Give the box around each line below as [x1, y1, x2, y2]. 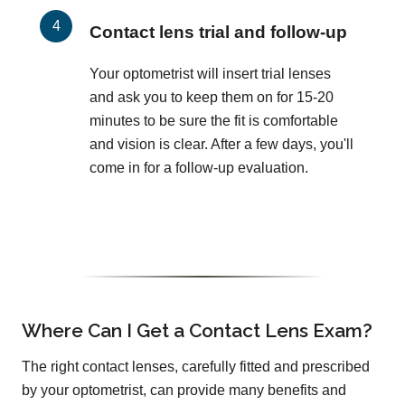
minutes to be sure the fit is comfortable [89, 113, 338, 129]
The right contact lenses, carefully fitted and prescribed [22, 359, 370, 375]
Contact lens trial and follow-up [89, 22, 347, 42]
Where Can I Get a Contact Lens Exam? [22, 319, 372, 343]
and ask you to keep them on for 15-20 [89, 89, 334, 106]
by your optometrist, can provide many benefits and [22, 382, 346, 399]
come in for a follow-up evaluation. [89, 160, 308, 176]
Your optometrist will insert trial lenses [89, 66, 331, 82]
